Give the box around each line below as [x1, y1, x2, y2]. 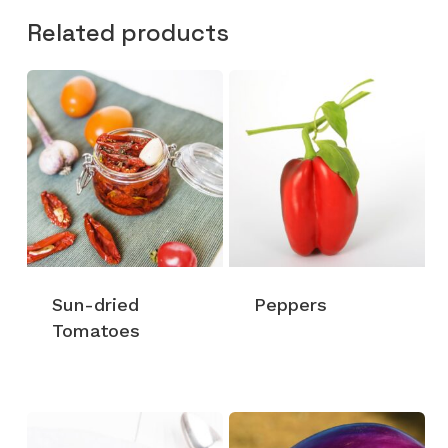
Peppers [253, 293, 327, 315]
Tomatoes [51, 319, 140, 341]
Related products [26, 17, 229, 49]
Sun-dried [51, 293, 139, 315]
